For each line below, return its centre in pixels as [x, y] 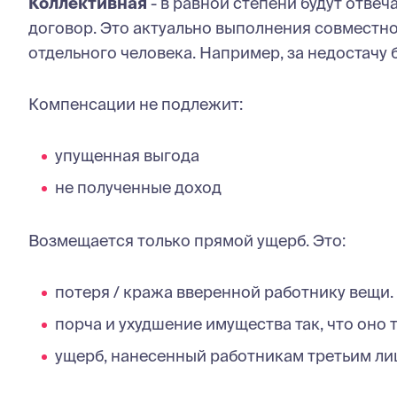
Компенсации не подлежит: [136, 104]
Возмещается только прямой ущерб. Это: [187, 240]
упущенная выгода [127, 155]
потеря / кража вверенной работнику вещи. [224, 292]
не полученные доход [138, 187]
